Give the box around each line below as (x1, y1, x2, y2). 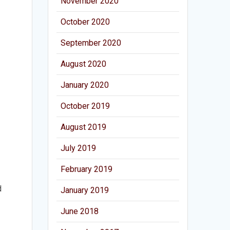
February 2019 (61, 164, 113, 174)
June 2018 (61, 206, 99, 216)
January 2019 (61, 185, 109, 195)
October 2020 (61, 16, 110, 27)
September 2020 (61, 37, 122, 48)
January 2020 (61, 80, 109, 90)
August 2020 (61, 59, 107, 69)
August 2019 (61, 122, 107, 132)
